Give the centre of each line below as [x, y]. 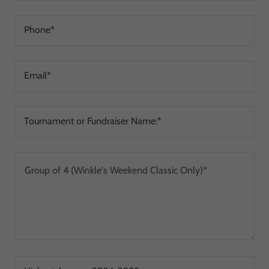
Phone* [39, 30]
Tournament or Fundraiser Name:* [93, 121]
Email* [38, 76]
